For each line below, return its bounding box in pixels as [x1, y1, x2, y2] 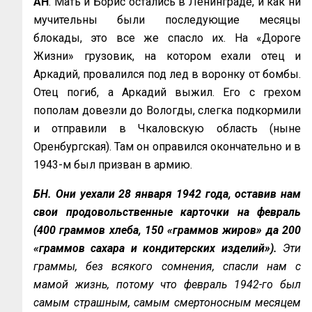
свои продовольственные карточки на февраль [33, 205, 301, 219]
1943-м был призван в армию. [33, 158, 192, 171]
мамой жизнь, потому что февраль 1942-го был [33, 278, 301, 291]
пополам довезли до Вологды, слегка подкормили [33, 104, 301, 117]
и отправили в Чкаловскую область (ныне [33, 122, 301, 135]
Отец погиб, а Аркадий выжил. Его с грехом [33, 86, 301, 99]
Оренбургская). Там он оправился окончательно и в [33, 140, 301, 153]
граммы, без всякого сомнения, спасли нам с [33, 260, 301, 273]
